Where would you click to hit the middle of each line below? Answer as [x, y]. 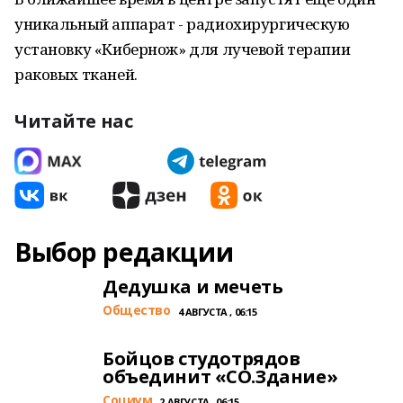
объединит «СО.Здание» [220, 376]
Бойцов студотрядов [201, 358]
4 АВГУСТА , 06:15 [217, 312]
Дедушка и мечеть [193, 287]
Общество [137, 310]
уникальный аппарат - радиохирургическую [182, 24]
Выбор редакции [124, 252]
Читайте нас [74, 121]
